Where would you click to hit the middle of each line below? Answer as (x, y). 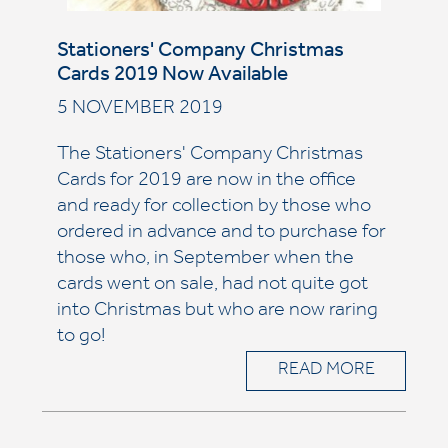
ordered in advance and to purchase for (221, 234)
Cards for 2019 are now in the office (206, 182)
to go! (80, 338)
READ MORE (326, 371)
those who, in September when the (205, 260)
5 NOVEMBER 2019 (139, 110)
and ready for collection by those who (213, 208)
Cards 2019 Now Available (172, 76)
